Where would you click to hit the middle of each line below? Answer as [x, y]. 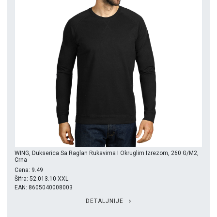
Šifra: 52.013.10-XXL [41, 179]
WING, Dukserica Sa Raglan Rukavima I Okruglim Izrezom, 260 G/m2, [107, 153]
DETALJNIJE [106, 201]
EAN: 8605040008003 [44, 188]
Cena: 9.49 [29, 170]
